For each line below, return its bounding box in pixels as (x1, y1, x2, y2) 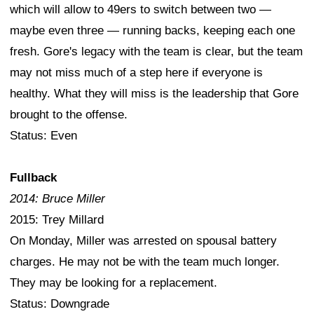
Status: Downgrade (10, 297, 109, 311)
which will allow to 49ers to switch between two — (10, 3, 271, 17)
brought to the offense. (10, 108, 128, 122)
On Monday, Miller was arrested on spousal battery (10, 234, 277, 248)
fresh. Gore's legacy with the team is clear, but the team (10, 45, 303, 59)
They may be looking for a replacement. (10, 276, 217, 290)
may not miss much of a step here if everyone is (10, 66, 263, 80)
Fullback (10, 171, 57, 185)
